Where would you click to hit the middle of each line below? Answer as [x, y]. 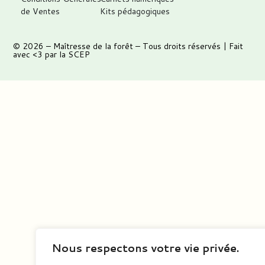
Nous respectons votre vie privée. [145, 248]
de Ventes [40, 11]
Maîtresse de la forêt [93, 46]
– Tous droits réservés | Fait [188, 46]
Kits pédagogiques [135, 11]
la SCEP [75, 55]
